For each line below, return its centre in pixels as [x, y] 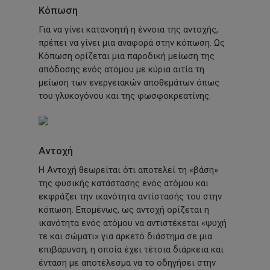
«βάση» [204, 170]
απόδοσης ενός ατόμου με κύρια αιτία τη [122, 69]
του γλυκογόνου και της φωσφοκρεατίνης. [125, 96]
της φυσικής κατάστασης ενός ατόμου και [124, 184]
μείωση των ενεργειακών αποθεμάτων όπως [129, 82]
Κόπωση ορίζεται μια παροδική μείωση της [127, 56]
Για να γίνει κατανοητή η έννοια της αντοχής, [129, 29]
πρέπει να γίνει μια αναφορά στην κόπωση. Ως [132, 42]
